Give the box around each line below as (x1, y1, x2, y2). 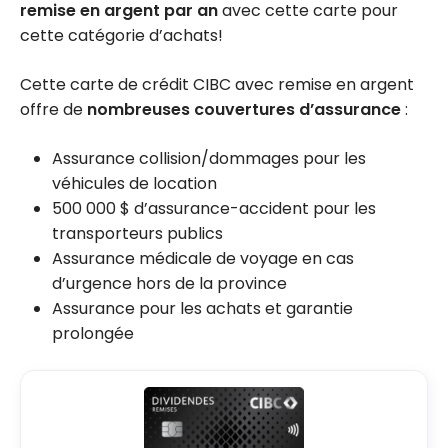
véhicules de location (52, 172, 217, 196)
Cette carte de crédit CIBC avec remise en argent (20, 73, 414, 97)
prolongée (52, 322, 134, 346)
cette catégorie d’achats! (20, 24, 223, 48)
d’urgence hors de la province (52, 272, 287, 296)
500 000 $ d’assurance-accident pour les (52, 197, 376, 221)
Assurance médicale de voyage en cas (52, 247, 354, 271)
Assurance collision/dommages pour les (52, 147, 366, 171)
